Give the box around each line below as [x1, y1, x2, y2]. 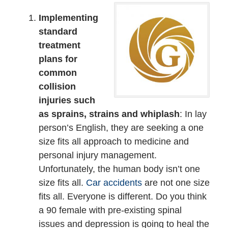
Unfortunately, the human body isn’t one [38, 163, 200, 174]
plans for [38, 53, 77, 64]
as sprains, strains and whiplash [38, 108, 180, 119]
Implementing [38, 12, 98, 23]
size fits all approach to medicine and [38, 136, 189, 147]
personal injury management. [38, 150, 157, 160]
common [38, 67, 77, 78]
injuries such [38, 95, 95, 105]
